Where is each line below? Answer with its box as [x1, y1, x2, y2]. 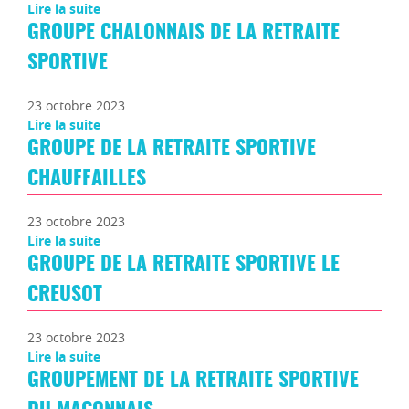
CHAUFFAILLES [27, 168, 146, 189]
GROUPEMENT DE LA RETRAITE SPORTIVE [27, 371, 359, 392]
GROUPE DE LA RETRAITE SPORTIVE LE [27, 255, 340, 276]
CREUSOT [27, 285, 102, 306]
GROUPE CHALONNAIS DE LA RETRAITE [27, 22, 340, 43]
